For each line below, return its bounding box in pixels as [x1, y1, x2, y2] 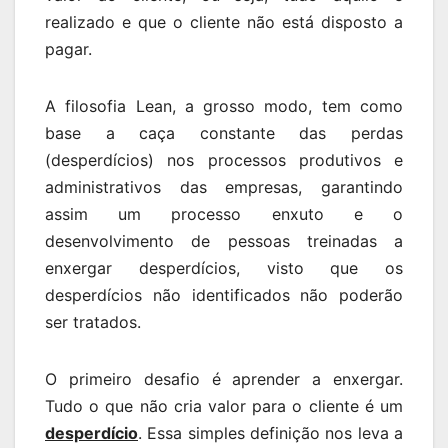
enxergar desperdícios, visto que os [45, 257, 403, 278]
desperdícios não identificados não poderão [45, 284, 403, 305]
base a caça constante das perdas [45, 122, 403, 143]
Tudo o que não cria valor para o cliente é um [45, 395, 403, 416]
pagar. [45, 38, 92, 59]
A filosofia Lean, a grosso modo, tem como [45, 95, 403, 116]
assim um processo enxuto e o [45, 203, 403, 224]
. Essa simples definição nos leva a [138, 422, 403, 443]
